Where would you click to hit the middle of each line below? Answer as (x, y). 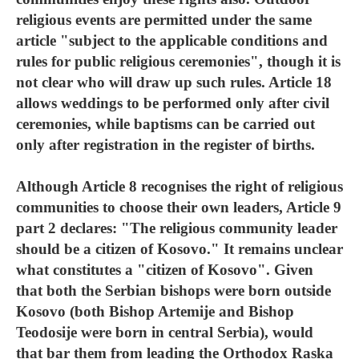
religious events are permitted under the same (164, 20)
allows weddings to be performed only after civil (173, 103)
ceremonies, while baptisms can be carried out (165, 124)
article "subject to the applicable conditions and (172, 40)
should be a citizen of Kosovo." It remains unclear (179, 249)
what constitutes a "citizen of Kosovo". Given (165, 270)
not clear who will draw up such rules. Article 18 (174, 82)
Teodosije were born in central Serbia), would (165, 332)
